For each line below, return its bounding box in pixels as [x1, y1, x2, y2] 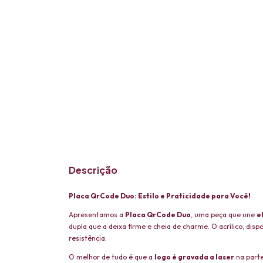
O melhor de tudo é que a [69, 252, 154, 262]
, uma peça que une [191, 210, 257, 220]
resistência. [69, 234, 107, 243]
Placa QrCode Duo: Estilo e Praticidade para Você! [69, 191, 251, 201]
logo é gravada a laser [154, 252, 234, 262]
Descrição [69, 164, 117, 177]
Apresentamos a [69, 210, 125, 220]
